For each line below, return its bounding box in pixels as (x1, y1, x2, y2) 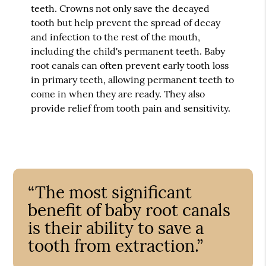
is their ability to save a (28, 217, 204, 239)
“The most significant (28, 181, 192, 203)
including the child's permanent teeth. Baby (31, 45, 226, 57)
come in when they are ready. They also (31, 87, 205, 100)
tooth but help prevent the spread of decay (31, 16, 221, 28)
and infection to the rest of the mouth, (31, 30, 201, 43)
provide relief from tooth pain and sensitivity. (31, 102, 231, 114)
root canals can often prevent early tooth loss (31, 59, 229, 71)
